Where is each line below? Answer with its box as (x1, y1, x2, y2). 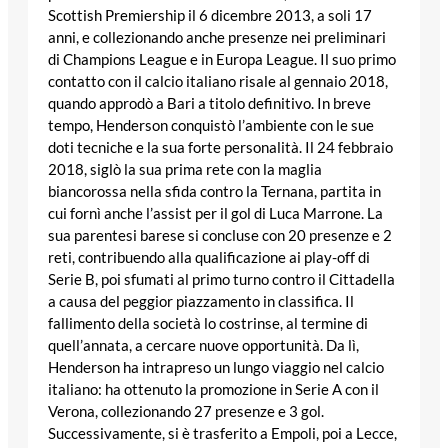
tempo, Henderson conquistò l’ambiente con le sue (48, 117, 374, 135)
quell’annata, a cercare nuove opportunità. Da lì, (48, 337, 359, 355)
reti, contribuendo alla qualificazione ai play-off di (48, 249, 370, 267)
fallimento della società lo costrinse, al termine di (48, 315, 368, 333)
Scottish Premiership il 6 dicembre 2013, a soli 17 (48, 7, 372, 25)
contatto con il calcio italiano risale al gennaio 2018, (48, 73, 388, 91)
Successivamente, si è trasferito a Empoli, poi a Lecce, (48, 425, 397, 443)
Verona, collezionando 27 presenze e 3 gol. (48, 403, 324, 421)
